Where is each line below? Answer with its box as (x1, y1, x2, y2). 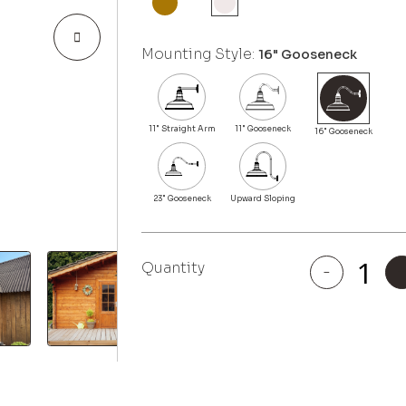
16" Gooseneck (258, 45, 358, 63)
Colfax (305, 272, 353, 295)
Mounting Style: (141, 44, 259, 63)
